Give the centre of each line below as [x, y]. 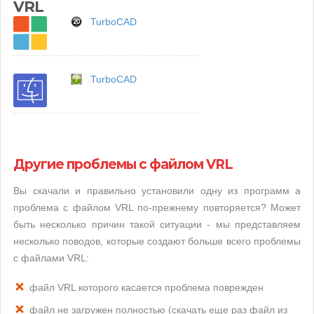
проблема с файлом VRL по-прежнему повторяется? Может [157, 207]
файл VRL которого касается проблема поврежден [146, 287]
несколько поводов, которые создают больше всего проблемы [157, 241]
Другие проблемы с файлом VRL [123, 164]
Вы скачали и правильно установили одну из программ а [157, 191]
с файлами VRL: [51, 258]
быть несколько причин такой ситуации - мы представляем [157, 224]
